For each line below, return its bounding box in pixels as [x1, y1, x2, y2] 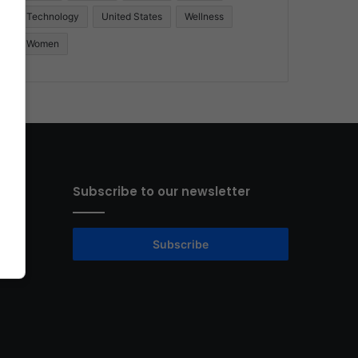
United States [101, 10, 163, 23]
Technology [26, 10, 80, 23]
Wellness [185, 10, 225, 23]
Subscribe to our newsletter [73, 183, 250, 201]
